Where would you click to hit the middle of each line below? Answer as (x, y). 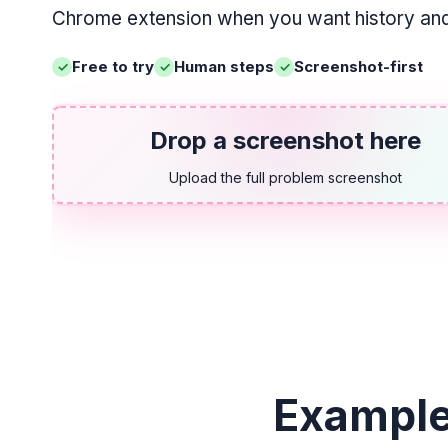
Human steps (224, 66)
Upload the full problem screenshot (285, 177)
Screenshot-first (358, 66)
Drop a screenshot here (285, 140)
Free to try (113, 66)
